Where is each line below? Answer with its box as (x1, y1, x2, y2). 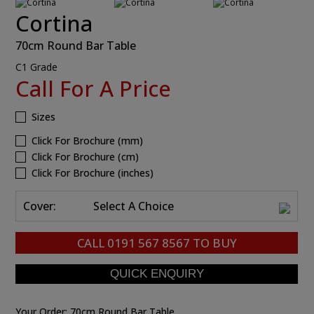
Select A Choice (93, 198, 175, 214)
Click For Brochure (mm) (32, 133, 144, 147)
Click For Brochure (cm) (32, 149, 139, 163)
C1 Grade (15, 60, 58, 74)
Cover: (23, 198, 57, 214)
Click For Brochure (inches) (32, 165, 154, 179)
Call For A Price (15, 73, 172, 103)
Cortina (15, 8, 93, 38)
